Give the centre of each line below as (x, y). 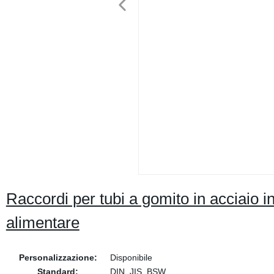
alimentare (43, 223)
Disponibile (131, 257)
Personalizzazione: (58, 257)
